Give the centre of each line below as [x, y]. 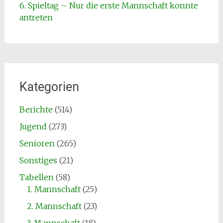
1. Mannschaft [54, 189]
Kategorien [49, 87]
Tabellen [36, 177]
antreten [36, 17]
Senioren [37, 143]
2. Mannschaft [54, 206]
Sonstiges [38, 160]
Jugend [33, 126]
